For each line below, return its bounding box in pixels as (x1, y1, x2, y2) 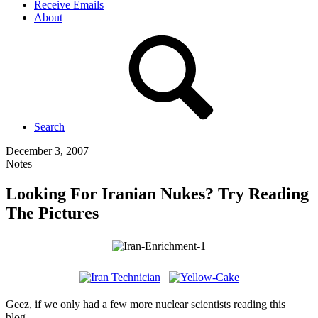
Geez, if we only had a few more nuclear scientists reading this (6, 297, 285, 310)
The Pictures (6, 203, 99, 222)
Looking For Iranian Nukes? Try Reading (6, 184, 309, 203)
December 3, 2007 (6, 145, 89, 157)
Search (34, 121, 65, 133)
